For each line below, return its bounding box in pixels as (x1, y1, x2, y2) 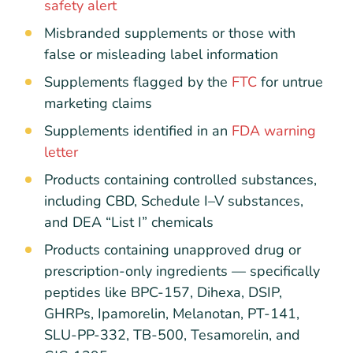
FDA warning (228, 121, 316, 141)
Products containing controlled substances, (44, 170, 317, 190)
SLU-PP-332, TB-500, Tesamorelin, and (44, 325, 300, 345)
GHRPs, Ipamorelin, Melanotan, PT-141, (44, 304, 299, 324)
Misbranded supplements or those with (44, 24, 295, 43)
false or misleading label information (44, 45, 278, 65)
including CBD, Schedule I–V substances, (44, 191, 303, 211)
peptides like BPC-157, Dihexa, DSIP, (44, 283, 282, 303)
